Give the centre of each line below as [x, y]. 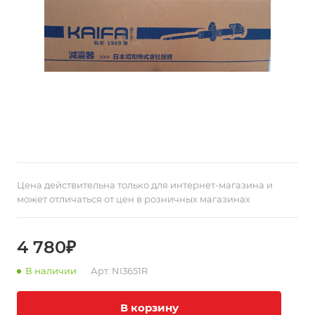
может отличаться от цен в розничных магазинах [134, 199]
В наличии [51, 271]
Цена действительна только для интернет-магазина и [145, 185]
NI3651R [130, 271]
